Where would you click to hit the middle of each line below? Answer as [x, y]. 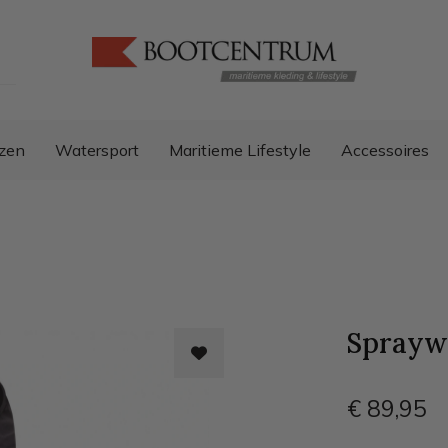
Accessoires [385, 150]
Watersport [97, 150]
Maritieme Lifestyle [240, 150]
